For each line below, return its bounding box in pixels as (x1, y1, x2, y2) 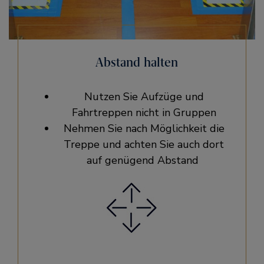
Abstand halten (95, 54, 179, 70)
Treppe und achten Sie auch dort (64, 137, 224, 151)
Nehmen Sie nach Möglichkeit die (63, 121, 225, 136)
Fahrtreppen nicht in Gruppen (71, 105, 216, 120)
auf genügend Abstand (86, 153, 202, 167)
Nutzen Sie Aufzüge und (84, 90, 204, 104)
